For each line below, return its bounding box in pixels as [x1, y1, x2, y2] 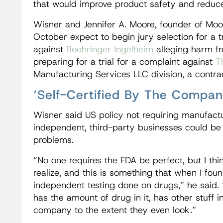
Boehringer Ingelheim [66, 43, 153, 56]
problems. [33, 134, 74, 146]
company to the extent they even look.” [33, 204, 196, 217]
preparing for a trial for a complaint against [33, 56, 216, 68]
